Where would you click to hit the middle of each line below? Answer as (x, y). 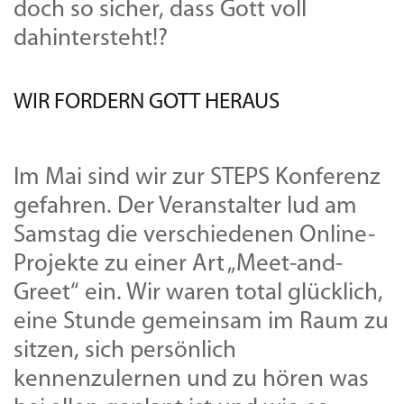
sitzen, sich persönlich (125, 351)
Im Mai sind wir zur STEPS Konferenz (197, 178)
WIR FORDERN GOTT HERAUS (147, 102)
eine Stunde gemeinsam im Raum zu (201, 322)
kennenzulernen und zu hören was (191, 380)
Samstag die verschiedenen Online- (194, 235)
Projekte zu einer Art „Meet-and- (178, 264)
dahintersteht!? (91, 39)
